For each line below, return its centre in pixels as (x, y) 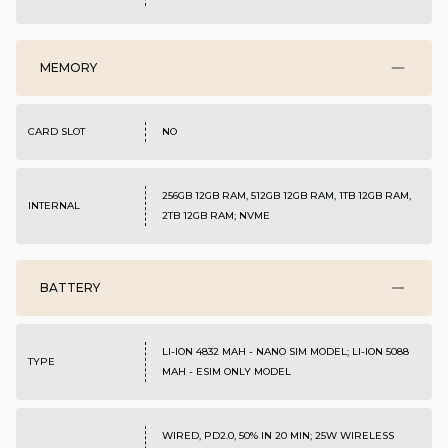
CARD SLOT (56, 132)
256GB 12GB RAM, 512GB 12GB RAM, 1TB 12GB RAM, (286, 196)
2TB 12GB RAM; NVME (215, 216)
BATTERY (70, 288)
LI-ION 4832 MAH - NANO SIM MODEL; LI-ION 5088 (285, 352)
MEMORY (68, 68)
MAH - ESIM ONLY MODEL (226, 372)
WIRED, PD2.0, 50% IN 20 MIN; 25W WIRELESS (277, 436)
